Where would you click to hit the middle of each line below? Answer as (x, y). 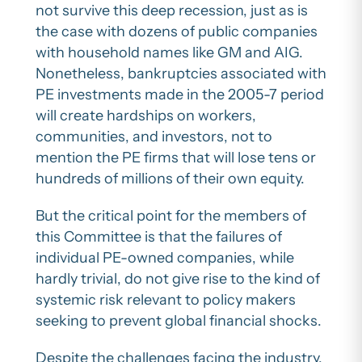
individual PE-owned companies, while (165, 257)
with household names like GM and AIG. (169, 52)
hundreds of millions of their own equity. (170, 178)
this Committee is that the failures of (159, 236)
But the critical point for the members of (171, 215)
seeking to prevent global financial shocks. (179, 320)
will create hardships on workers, (146, 115)
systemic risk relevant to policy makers (166, 299)
